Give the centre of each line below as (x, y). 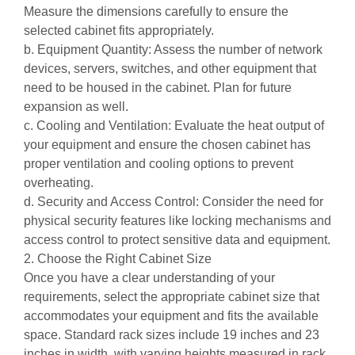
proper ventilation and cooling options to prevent (158, 164)
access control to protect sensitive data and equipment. (177, 240)
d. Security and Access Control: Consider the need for (174, 202)
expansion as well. (76, 107)
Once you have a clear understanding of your (149, 278)
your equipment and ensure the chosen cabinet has (167, 145)
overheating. (59, 183)
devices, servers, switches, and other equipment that (170, 69)
